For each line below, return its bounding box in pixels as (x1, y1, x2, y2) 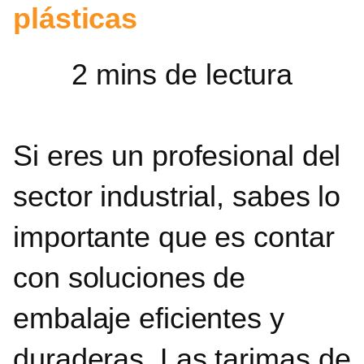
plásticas (13, 2, 138, 36)
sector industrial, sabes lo (13, 179, 341, 213)
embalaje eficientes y (13, 301, 284, 335)
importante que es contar (13, 219, 335, 253)
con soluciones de (13, 260, 246, 294)
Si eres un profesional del (13, 138, 341, 172)
